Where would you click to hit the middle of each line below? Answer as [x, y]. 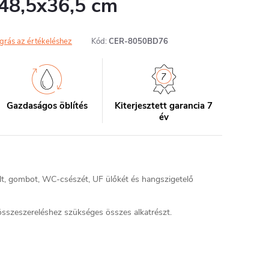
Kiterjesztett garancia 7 [164, 106]
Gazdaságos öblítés [47, 106]
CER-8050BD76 [138, 41]
